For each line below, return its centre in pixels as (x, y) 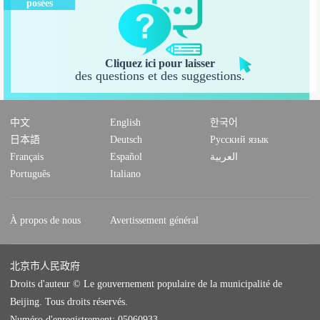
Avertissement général (155, 220)
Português (30, 174)
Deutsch (126, 139)
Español (126, 156)
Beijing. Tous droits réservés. (69, 301)
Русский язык (239, 139)
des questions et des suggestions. (160, 76)
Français (27, 156)
